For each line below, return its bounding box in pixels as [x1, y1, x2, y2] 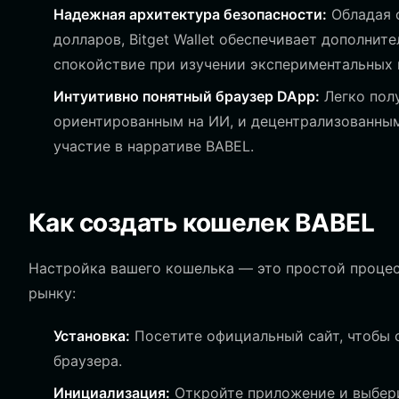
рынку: [28, 284, 76, 302]
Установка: [53, 327, 130, 345]
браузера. [53, 352, 122, 370]
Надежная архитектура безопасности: [53, 5, 327, 23]
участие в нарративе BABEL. [53, 137, 254, 155]
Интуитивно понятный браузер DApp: [53, 87, 320, 105]
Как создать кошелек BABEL [28, 208, 374, 238]
